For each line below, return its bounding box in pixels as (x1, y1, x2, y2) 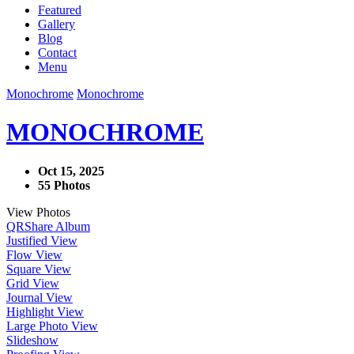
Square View (6, 262, 71, 276)
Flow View (6, 247, 62, 262)
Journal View (6, 290, 73, 304)
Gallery (38, 17, 75, 31)
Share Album (24, 219, 90, 233)
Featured (38, 3, 81, 17)
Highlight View (6, 304, 84, 318)
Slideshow (6, 333, 58, 347)
